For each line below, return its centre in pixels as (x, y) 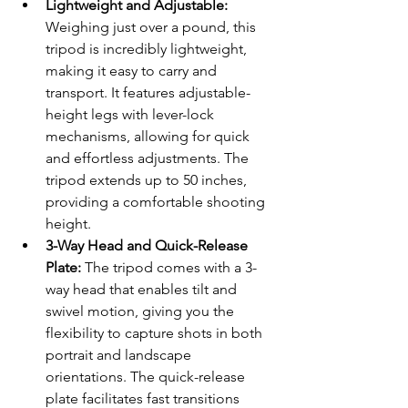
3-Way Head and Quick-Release (148, 246)
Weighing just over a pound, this (153, 27)
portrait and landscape (120, 355)
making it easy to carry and (133, 71)
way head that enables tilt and (143, 290)
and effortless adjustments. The (149, 158)
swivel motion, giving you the (142, 311)
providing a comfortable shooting (157, 202)
